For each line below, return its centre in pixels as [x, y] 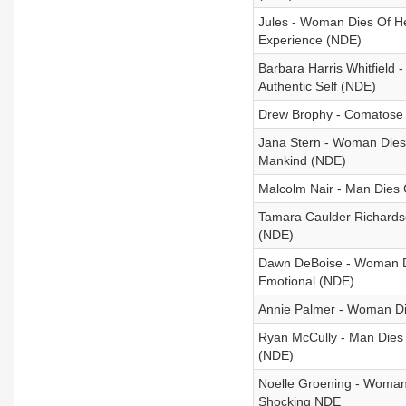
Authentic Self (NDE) [317, 86]
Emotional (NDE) [306, 281]
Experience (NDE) [309, 40]
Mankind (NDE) [302, 160]
